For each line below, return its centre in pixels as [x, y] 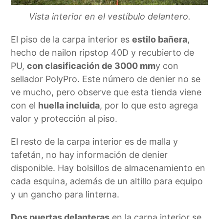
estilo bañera [160, 39]
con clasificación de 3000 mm [91, 66]
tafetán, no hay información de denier [89, 154]
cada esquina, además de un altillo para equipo [107, 181]
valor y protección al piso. [64, 118]
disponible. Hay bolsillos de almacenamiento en [108, 168]
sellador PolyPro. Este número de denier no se [106, 79]
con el [25, 105]
